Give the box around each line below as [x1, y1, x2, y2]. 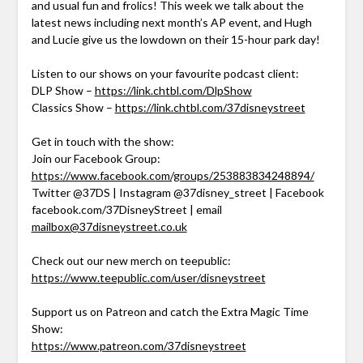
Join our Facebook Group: [31, 152, 160, 166]
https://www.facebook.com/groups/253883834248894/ [31, 169, 314, 183]
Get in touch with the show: [31, 135, 174, 149]
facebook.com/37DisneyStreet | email [31, 203, 222, 217]
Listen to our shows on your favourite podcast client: [31, 66, 299, 81]
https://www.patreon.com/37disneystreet [31, 339, 246, 353]
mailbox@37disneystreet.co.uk [31, 220, 187, 234]
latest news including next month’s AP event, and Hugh [31, 15, 312, 30]
